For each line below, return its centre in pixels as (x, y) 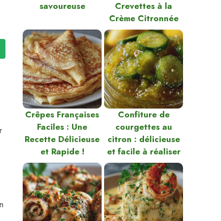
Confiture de (144, 114)
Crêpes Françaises (62, 114)
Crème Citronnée (144, 18)
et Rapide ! (62, 151)
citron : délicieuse (144, 139)
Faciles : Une (62, 127)
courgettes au (144, 127)
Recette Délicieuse (62, 139)
